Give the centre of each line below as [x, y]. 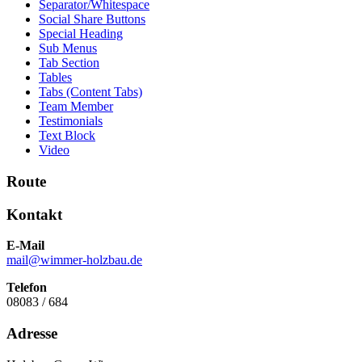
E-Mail [25, 246]
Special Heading [81, 34]
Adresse [32, 333]
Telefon [27, 288]
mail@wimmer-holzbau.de [74, 260]
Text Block [67, 136]
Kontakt [34, 214]
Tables [55, 78]
